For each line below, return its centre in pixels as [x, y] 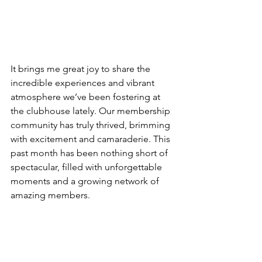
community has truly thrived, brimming [92, 125]
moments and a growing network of [86, 181]
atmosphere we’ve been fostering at [87, 97]
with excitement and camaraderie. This [92, 139]
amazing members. [50, 195]
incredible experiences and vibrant [84, 83]
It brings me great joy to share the [82, 69]
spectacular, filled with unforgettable [87, 167]
